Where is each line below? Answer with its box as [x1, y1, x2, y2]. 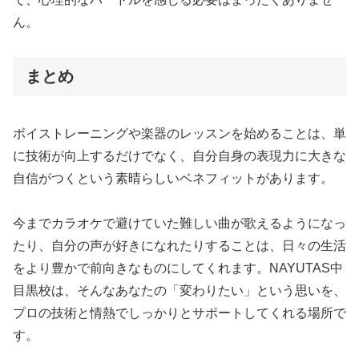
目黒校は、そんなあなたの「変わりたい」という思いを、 [13, 284, 346, 298]
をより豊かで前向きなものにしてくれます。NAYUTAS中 [13, 261, 343, 276]
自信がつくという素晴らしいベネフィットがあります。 [13, 171, 333, 185]
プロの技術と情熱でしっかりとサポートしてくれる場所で [13, 306, 346, 321]
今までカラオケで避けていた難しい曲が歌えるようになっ [13, 216, 346, 231]
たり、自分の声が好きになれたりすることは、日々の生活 [13, 239, 346, 253]
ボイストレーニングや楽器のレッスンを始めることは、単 [13, 126, 346, 140]
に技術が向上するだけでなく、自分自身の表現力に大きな [13, 148, 346, 163]
